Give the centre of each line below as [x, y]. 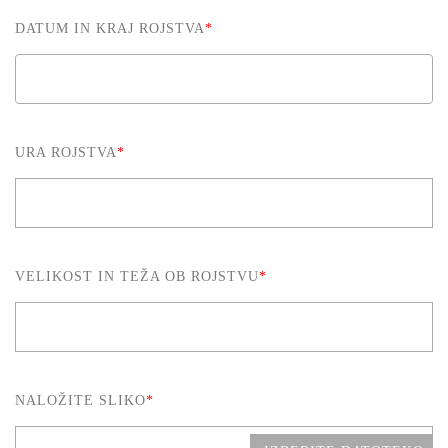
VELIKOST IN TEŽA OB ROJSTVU [137, 277]
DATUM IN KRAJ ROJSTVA [110, 29]
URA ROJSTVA [66, 153]
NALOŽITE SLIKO [80, 401]
